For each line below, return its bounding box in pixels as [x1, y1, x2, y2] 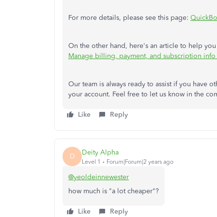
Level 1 [82, 158, 101, 165]
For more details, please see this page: [68, 14, 190, 22]
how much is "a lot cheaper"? [68, 187, 159, 195]
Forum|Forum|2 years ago [107, 158, 173, 165]
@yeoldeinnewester [68, 173, 129, 181]
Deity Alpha [82, 148, 119, 156]
